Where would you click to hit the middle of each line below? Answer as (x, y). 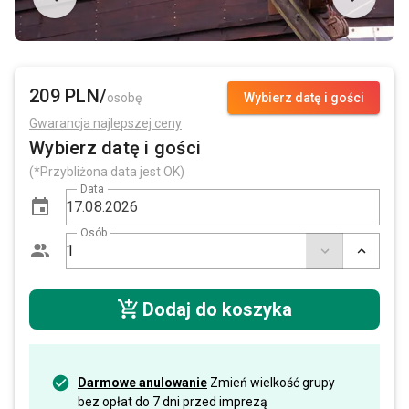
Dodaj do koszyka (217, 309)
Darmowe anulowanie (142, 382)
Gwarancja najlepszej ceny (105, 123)
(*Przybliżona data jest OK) (107, 171)
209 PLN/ (68, 95)
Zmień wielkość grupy (271, 382)
